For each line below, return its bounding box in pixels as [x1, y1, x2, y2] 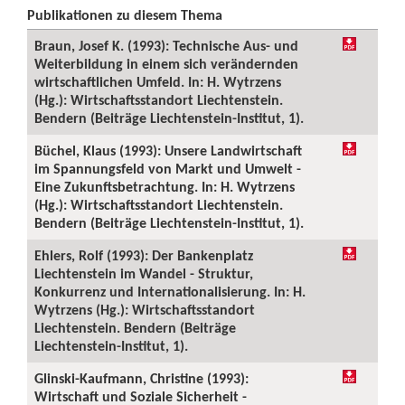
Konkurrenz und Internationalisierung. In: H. [34, 283, 306, 300]
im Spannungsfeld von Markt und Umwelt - [34, 160, 301, 177]
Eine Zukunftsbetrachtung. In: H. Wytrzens [34, 178, 295, 195]
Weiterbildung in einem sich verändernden [34, 55, 298, 72]
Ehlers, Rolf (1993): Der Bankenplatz [34, 247, 253, 264]
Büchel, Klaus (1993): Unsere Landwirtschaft [34, 142, 302, 159]
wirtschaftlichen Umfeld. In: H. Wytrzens [34, 73, 281, 90]
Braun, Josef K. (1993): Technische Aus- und [34, 37, 298, 54]
